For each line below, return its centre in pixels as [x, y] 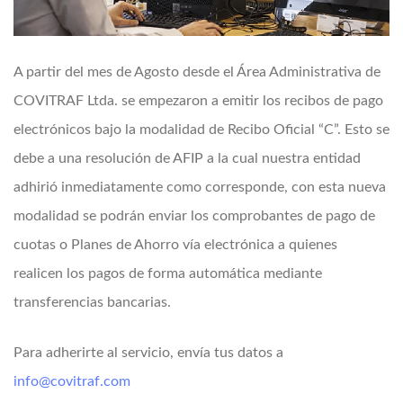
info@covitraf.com [72, 381]
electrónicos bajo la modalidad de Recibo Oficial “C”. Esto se [201, 129]
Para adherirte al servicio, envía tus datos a [148, 352]
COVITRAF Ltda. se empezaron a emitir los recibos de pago [198, 100]
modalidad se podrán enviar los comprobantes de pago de [194, 215]
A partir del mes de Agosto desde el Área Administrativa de [197, 72]
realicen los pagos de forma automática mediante [168, 273]
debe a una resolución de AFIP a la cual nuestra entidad [187, 158]
